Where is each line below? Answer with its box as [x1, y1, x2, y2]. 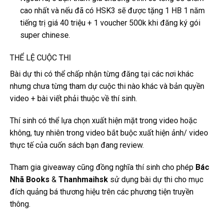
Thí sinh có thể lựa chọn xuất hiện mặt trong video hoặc [10, 115, 197, 125]
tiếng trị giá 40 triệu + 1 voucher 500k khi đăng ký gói [20, 18, 200, 27]
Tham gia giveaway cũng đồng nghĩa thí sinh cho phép [10, 162, 195, 172]
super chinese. [20, 30, 70, 40]
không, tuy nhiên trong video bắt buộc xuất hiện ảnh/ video [10, 128, 208, 137]
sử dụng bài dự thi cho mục [108, 174, 203, 184]
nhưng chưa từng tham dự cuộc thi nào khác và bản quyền [10, 81, 204, 91]
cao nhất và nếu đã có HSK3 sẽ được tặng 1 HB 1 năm [20, 5, 205, 15]
